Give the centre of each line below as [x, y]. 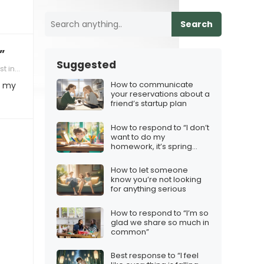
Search [197, 24]
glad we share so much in [160, 222]
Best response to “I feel [155, 256]
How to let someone [149, 170]
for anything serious [148, 189]
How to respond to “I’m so [160, 213]
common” [130, 232]
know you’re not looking [156, 180]
